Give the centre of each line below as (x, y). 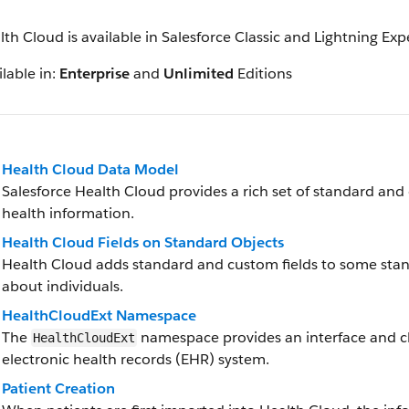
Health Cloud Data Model (90, 169)
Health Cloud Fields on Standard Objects (143, 242)
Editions (263, 73)
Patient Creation (58, 388)
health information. (68, 213)
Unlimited (199, 73)
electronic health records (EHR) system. (136, 359)
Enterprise (94, 73)
